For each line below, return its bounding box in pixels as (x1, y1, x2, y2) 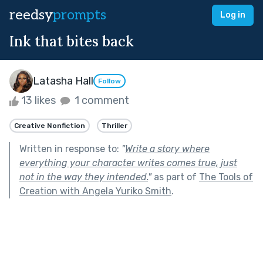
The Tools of (199, 171, 253, 183)
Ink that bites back (9, 32, 134, 50)
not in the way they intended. (19, 171, 148, 183)
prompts (53, 6, 106, 23)
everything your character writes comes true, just (19, 157, 237, 168)
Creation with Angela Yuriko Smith (19, 185, 171, 197)
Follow (98, 77, 121, 86)
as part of (151, 171, 199, 183)
